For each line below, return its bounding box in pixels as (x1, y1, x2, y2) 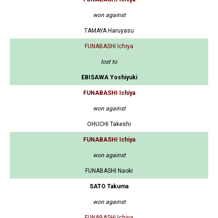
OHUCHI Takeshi (87, 121, 131, 128)
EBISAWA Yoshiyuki (81, 74, 137, 81)
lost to (101, 58, 117, 66)
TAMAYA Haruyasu (84, 27, 134, 35)
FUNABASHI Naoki (85, 167, 133, 175)
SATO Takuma (90, 183, 128, 190)
